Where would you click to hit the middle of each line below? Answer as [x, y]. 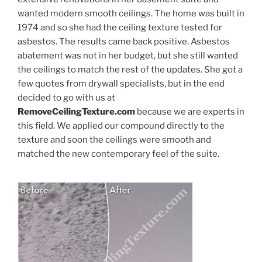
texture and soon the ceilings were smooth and [114, 140]
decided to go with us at [66, 98]
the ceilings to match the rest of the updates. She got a [130, 70]
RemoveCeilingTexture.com [76, 112]
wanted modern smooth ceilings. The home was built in [131, 14]
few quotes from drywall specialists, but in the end [121, 84]
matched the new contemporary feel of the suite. [118, 154]
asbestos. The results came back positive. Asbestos [124, 42]
